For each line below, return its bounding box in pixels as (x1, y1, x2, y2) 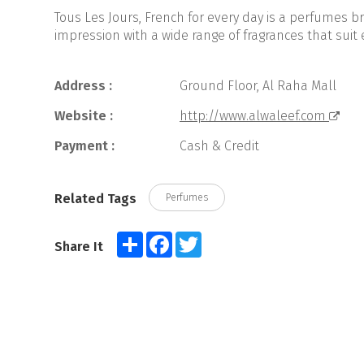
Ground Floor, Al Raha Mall (176, 78, 336, 93)
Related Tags (54, 191, 136, 206)
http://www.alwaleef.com (180, 108, 329, 123)
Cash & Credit (176, 138, 259, 154)
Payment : (54, 138, 115, 154)
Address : (54, 78, 112, 93)
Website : (54, 108, 113, 123)
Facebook (172, 231, 219, 245)
